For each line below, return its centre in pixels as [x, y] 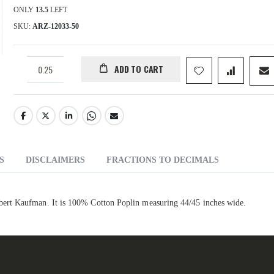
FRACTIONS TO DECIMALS [163, 160]
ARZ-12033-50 [55, 27]
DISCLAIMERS [55, 160]
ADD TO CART [139, 69]
